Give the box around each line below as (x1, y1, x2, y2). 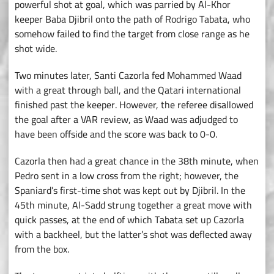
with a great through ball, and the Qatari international (15, 81, 241, 100)
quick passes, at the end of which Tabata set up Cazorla (15, 210, 244, 229)
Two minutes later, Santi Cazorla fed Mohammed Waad (15, 66, 242, 85)
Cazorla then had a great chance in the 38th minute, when (15, 152, 259, 171)
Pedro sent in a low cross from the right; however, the (15, 166, 239, 185)
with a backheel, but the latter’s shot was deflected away (15, 225, 252, 244)
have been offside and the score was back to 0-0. (15, 125, 217, 144)
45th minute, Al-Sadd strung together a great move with (15, 196, 252, 215)
